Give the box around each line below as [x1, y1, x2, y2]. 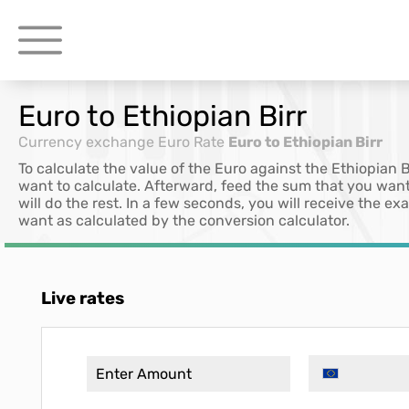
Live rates [41, 288, 124, 309]
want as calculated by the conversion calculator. [18, 212, 350, 229]
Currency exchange [18, 133, 154, 151]
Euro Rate [158, 133, 225, 151]
